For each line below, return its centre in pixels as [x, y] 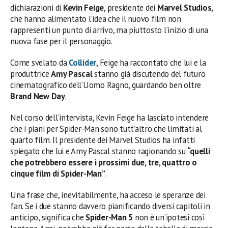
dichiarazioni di [37, 8]
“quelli [199, 151]
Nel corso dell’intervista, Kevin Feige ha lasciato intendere [110, 118]
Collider [83, 63]
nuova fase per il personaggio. [61, 41]
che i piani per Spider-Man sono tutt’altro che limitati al [106, 129]
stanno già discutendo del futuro [149, 74]
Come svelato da [40, 63]
